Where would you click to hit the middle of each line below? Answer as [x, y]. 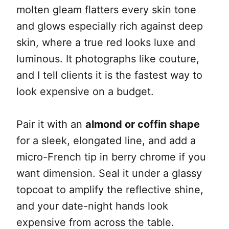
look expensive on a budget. [85, 92]
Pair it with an [51, 124]
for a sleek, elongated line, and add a [106, 141]
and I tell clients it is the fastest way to [109, 75]
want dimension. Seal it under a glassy [109, 174]
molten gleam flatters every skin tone [106, 10]
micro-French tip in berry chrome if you [111, 157]
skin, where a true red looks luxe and [106, 43]
